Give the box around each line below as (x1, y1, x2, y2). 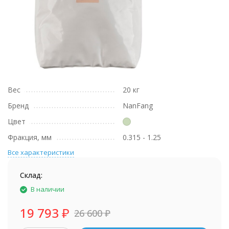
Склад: (20, 170, 42, 180)
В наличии (31, 185, 64, 194)
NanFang (123, 101, 153, 110)
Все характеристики (8, 148, 74, 157)
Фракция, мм (8, 132, 52, 142)
